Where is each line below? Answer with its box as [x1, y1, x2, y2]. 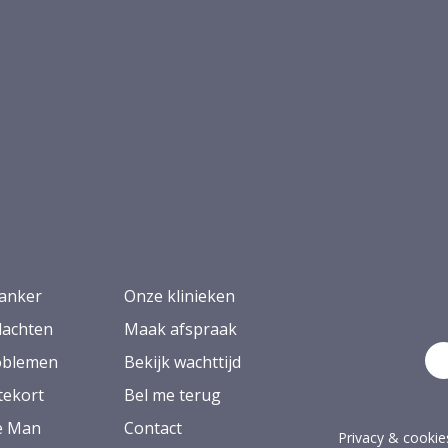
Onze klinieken [124, 284, 235, 307]
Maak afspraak [124, 317, 237, 340]
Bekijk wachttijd [124, 350, 241, 373]
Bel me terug [124, 383, 221, 406]
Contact [124, 416, 182, 439]
